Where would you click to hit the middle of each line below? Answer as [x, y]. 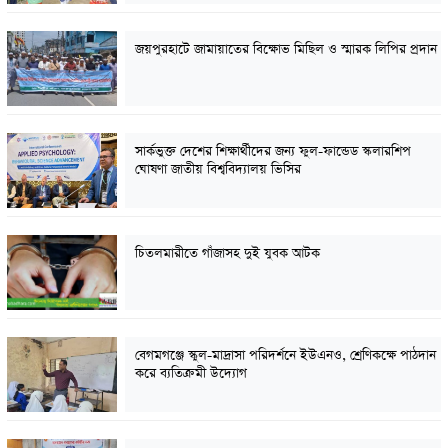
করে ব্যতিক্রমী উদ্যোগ [190, 373]
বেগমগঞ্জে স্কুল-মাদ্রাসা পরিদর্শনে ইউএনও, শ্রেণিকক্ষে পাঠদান [285, 355]
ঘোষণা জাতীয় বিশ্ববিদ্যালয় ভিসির [217, 169]
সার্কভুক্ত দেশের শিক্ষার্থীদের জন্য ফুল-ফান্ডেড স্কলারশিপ [272, 151]
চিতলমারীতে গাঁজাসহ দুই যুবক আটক [227, 253]
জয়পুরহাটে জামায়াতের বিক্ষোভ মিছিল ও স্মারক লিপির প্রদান [285, 49]
